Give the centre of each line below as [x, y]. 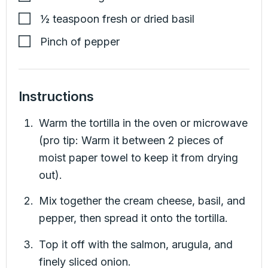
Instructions [56, 96]
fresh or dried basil [148, 19]
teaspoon [76, 19]
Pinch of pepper [80, 42]
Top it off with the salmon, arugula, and [136, 244]
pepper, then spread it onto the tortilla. [134, 218]
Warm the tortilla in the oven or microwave [144, 123]
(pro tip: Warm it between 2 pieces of [132, 140]
